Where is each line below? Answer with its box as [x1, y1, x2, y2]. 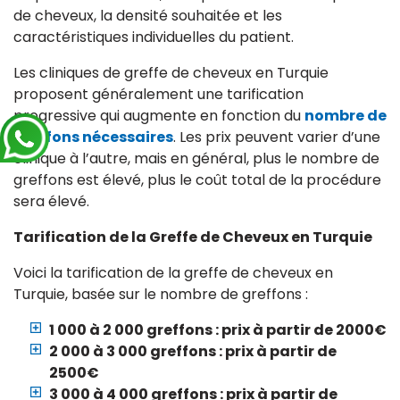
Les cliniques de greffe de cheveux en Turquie [13, 62, 329, 84]
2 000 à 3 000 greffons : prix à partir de [49, 341, 337, 362]
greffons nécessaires [13, 127, 173, 148]
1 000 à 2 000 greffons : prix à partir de [49, 320, 336, 341]
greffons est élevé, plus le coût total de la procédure [13, 170, 381, 191]
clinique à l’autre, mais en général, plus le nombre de [13, 148, 379, 170]
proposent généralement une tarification [13, 84, 304, 105]
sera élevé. [13, 191, 89, 212]
